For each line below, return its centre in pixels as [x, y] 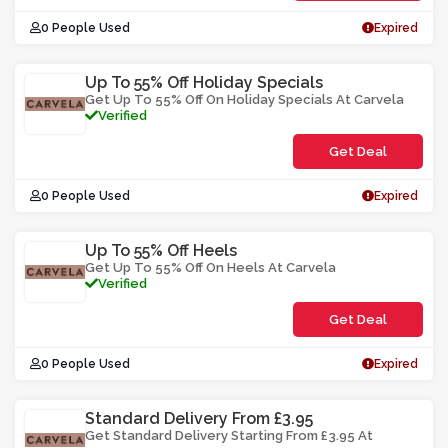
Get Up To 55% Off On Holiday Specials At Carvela [244, 99]
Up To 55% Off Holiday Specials [204, 82]
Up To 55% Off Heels [161, 250]
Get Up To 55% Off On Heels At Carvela [210, 267]
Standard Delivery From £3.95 [199, 418]
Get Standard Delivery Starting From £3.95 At [229, 435]
